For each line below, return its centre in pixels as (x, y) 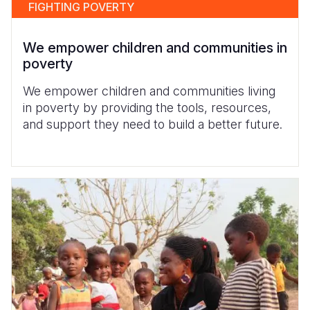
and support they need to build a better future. (154, 125)
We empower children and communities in (155, 48)
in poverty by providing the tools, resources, (147, 108)
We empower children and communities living (149, 91)
